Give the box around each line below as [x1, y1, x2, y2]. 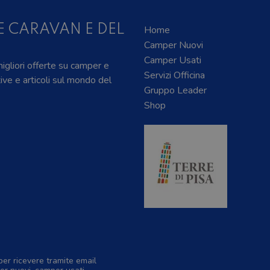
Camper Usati [144, 54, 201, 67]
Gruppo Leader [144, 84, 207, 98]
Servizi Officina [144, 69, 205, 83]
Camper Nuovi [144, 39, 203, 52]
